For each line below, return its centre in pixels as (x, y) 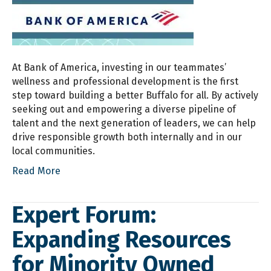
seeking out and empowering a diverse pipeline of (124, 109)
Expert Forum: (84, 215)
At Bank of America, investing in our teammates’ (119, 68)
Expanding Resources (122, 240)
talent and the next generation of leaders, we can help (134, 123)
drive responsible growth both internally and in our (127, 137)
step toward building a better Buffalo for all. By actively (135, 96)
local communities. (55, 151)
